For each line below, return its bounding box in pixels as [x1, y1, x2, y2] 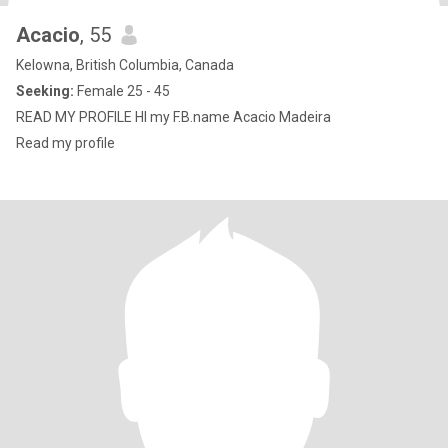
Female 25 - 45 [74, 83, 170, 99]
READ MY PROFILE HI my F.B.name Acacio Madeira [16, 109, 331, 125]
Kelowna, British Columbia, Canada [16, 57, 234, 73]
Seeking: [16, 83, 74, 99]
